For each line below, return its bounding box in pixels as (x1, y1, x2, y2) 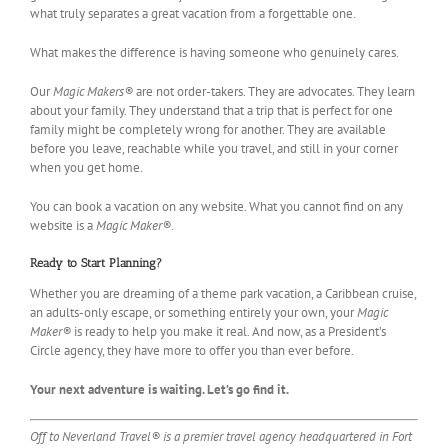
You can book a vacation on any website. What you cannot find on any (30, 197, 403, 215)
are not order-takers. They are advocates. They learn (133, 82, 415, 100)
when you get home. (30, 158, 143, 176)
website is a (30, 216, 96, 234)
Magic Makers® (53, 82, 133, 100)
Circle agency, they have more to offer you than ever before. (30, 341, 354, 359)
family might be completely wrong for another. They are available (30, 120, 386, 138)
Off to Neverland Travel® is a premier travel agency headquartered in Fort (30, 428, 412, 446)
